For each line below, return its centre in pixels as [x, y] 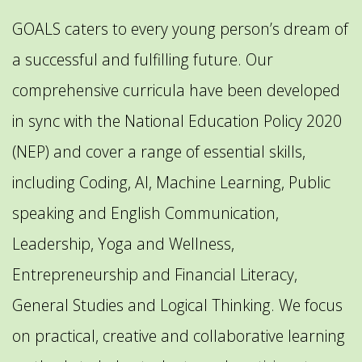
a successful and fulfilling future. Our [143, 60]
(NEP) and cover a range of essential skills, [159, 152]
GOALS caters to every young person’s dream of [180, 29]
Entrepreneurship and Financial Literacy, [155, 275]
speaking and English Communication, [145, 213]
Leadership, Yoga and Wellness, [123, 244]
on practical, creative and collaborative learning [179, 336]
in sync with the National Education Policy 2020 [177, 121]
